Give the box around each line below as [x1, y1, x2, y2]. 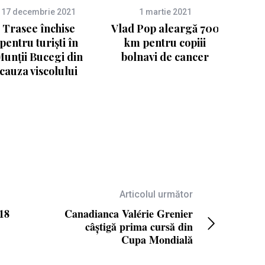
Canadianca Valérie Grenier [64, 206, 193, 222]
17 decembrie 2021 [1, 7, 76, 17]
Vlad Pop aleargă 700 [111, 21, 219, 36]
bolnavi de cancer [121, 50, 209, 64]
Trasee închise [2, 21, 75, 36]
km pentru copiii [124, 35, 206, 50]
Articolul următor [119, 189, 193, 201]
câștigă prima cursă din [85, 219, 193, 235]
